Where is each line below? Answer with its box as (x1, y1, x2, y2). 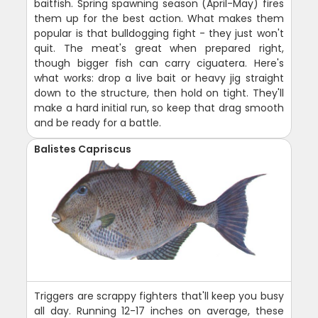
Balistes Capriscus (34, 141, 132, 156)
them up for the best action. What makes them (34, 11, 284, 26)
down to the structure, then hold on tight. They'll (34, 85, 284, 100)
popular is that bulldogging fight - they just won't (34, 26, 284, 40)
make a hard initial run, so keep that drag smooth (34, 100, 284, 115)
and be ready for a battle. (34, 115, 162, 130)
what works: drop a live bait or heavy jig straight (34, 70, 284, 85)
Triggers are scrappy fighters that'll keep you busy (34, 288, 284, 303)
